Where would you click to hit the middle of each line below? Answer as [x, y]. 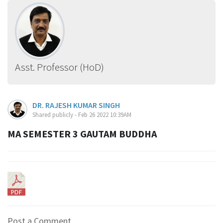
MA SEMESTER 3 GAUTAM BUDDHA [82, 133]
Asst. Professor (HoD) [59, 67]
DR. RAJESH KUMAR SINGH [76, 105]
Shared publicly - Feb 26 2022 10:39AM [82, 114]
